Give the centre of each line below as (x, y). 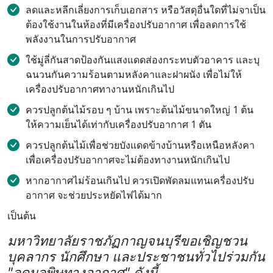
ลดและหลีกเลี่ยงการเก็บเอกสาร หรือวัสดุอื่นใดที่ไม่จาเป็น (146, 10)
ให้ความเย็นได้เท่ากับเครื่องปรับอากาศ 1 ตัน (119, 125)
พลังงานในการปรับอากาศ (81, 39)
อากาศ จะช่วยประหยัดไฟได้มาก (94, 195)
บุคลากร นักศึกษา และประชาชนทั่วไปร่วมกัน (136, 257)
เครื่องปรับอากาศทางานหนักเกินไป (100, 89)
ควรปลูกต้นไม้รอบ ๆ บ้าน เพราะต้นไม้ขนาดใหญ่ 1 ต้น (140, 110)
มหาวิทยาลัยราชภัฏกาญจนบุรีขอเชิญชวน (127, 241)
